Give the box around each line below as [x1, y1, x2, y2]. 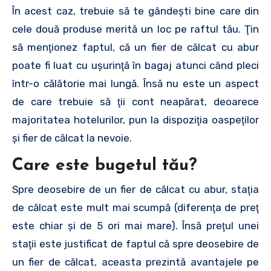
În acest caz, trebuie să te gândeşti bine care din [12, 4, 259, 17]
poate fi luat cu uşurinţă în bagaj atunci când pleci [12, 59, 259, 71]
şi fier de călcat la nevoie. [12, 131, 132, 144]
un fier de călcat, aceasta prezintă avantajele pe [12, 256, 259, 268]
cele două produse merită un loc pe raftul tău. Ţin [12, 22, 259, 35]
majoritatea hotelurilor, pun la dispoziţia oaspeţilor [12, 113, 259, 126]
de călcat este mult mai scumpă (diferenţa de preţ [12, 201, 259, 214]
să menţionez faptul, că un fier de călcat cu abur [12, 41, 259, 53]
